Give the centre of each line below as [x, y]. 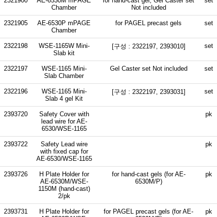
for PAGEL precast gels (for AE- [148, 211]
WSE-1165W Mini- [64, 46]
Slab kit [64, 53]
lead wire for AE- [64, 121]
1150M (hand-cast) [64, 188]
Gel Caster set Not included [148, 68]
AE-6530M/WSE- [64, 181]
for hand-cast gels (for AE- [148, 174]
